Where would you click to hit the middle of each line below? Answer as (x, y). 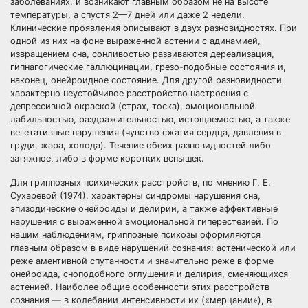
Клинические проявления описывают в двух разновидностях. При (154, 28)
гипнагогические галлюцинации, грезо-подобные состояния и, (148, 67)
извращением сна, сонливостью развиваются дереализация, (142, 54)
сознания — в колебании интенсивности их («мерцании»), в (141, 300)
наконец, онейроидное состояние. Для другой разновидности (146, 80)
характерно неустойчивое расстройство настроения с (129, 93)
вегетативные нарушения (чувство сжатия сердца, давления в (146, 132)
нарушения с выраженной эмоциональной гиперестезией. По (144, 222)
